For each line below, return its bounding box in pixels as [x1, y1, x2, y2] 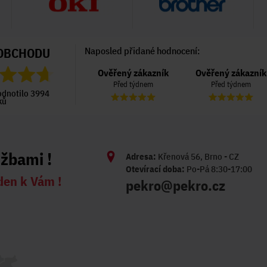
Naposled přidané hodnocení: [84, 45, 200, 57]
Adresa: [125, 151, 156, 162]
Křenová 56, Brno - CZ [156, 151, 239, 162]
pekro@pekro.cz [125, 176, 225, 195]
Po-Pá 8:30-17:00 [184, 163, 252, 175]
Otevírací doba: [125, 163, 185, 175]
